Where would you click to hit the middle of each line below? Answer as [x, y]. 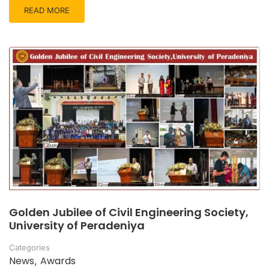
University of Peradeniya [77, 225]
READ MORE [47, 10]
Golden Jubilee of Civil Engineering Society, [129, 212]
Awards [58, 261]
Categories [29, 247]
